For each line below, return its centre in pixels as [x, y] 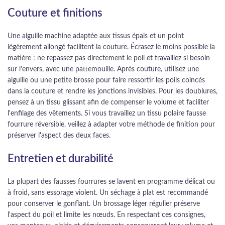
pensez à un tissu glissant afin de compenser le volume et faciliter [108, 102]
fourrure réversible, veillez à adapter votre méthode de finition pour [111, 125]
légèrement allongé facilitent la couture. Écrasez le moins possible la [111, 47]
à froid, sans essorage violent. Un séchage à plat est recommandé [108, 193]
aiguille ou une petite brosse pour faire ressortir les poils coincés [106, 80]
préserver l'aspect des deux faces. [59, 136]
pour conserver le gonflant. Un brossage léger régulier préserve [104, 204]
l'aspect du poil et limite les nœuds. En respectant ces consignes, [106, 215]
